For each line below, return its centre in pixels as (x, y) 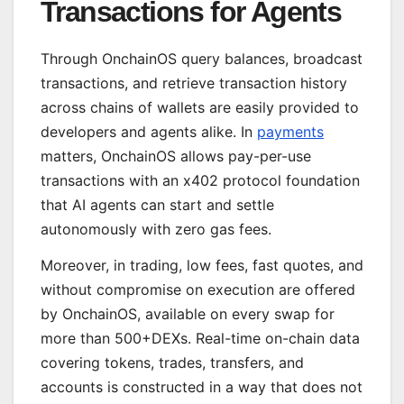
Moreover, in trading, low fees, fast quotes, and (202, 265)
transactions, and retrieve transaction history (194, 83)
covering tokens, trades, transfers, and (172, 362)
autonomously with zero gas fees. (156, 230)
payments (290, 132)
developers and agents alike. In (149, 132)
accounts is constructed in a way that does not (202, 386)
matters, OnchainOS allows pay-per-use (176, 156)
